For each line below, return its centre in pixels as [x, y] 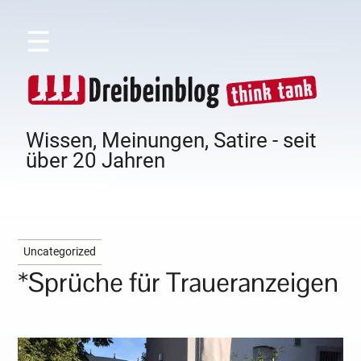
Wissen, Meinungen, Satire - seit [172, 141]
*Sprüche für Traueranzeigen [178, 283]
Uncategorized [60, 252]
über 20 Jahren [96, 161]
